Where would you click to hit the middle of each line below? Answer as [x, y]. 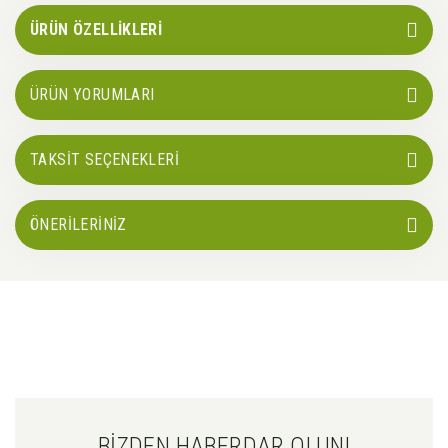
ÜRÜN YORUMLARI [92, 95]
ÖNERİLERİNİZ [78, 225]
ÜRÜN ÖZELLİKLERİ [96, 30]
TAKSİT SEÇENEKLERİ [105, 160]
